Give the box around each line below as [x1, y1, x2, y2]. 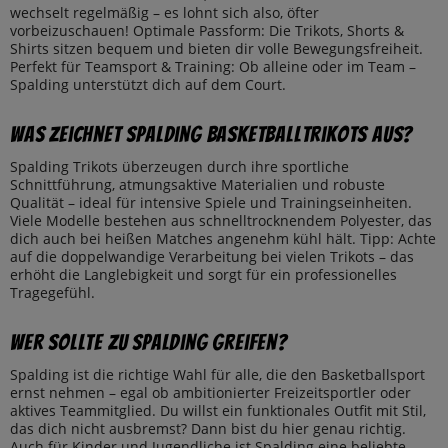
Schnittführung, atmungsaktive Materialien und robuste [10, 175, 385, 195]
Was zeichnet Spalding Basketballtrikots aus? [10, 123, 414, 147]
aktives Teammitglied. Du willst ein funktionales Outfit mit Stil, [10, 401, 426, 421]
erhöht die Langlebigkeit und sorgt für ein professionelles [10, 265, 397, 285]
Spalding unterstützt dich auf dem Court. [10, 75, 286, 95]
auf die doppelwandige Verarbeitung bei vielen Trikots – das [10, 247, 414, 267]
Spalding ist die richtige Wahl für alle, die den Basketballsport [10, 365, 425, 385]
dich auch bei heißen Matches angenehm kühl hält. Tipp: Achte [10, 229, 436, 249]
